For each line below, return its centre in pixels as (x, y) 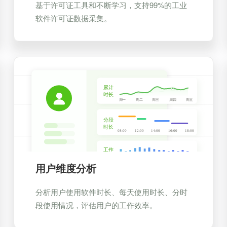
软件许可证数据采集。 (73, 18)
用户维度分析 (66, 168)
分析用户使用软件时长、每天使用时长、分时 (111, 192)
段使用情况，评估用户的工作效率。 (96, 205)
